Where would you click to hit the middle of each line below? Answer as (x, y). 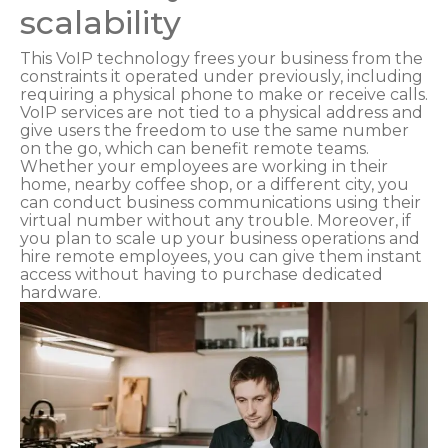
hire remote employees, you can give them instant (221, 256)
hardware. (60, 292)
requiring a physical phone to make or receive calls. (224, 94)
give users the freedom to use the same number (214, 130)
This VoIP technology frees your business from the (221, 58)
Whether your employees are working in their (204, 166)
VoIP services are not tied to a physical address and (221, 112)
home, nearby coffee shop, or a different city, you (214, 184)
